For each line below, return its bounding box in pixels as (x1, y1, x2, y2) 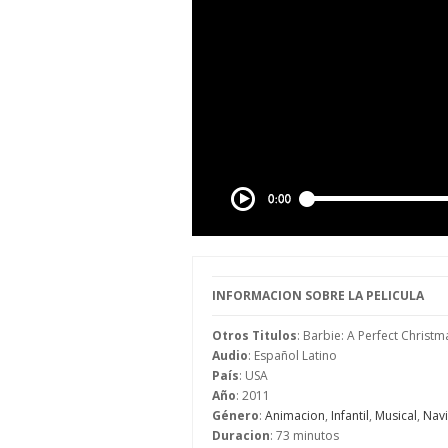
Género (212, 407, 259, 424)
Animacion (265, 407, 325, 424)
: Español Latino (248, 347, 337, 364)
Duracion (212, 427, 270, 444)
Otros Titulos (212, 327, 297, 344)
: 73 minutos (270, 427, 339, 444)
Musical (375, 407, 417, 424)
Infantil (331, 407, 369, 424)
